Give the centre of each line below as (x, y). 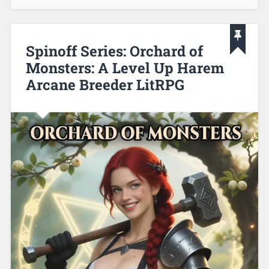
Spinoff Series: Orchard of (114, 51)
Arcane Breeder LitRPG (105, 84)
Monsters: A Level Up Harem (125, 68)
